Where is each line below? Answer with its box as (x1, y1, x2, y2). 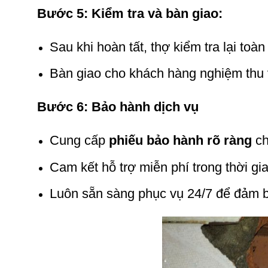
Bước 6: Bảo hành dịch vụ (37, 99, 202, 115)
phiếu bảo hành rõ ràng (108, 132, 252, 148)
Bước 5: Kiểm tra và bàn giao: (37, 5, 223, 21)
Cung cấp (49, 132, 109, 148)
